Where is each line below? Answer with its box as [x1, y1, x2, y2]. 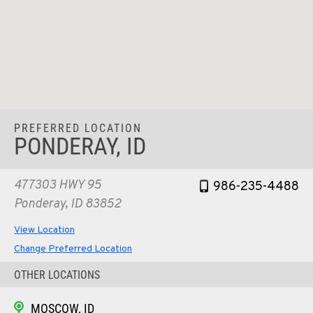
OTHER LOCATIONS [14, 268, 100, 282]
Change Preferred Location [14, 242, 132, 255]
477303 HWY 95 [14, 177, 101, 194]
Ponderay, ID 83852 [14, 196, 121, 212]
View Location [14, 224, 75, 236]
